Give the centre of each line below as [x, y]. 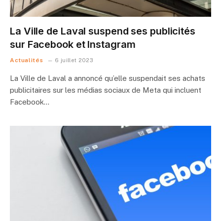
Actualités [27, 60]
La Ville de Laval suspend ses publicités [103, 31]
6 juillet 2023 [74, 60]
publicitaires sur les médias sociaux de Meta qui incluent [106, 90]
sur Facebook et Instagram [73, 44]
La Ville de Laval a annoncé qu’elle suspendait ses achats [108, 78]
